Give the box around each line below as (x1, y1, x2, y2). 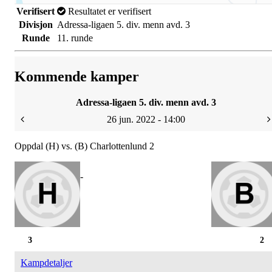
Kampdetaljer (21, 257, 72, 268)
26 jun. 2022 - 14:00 (106, 114, 185, 125)
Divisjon (18, 19, 53, 30)
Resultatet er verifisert (66, 6, 151, 17)
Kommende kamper (15, 69, 139, 85)
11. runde (57, 33, 93, 44)
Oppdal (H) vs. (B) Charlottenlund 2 (15, 141, 154, 152)
